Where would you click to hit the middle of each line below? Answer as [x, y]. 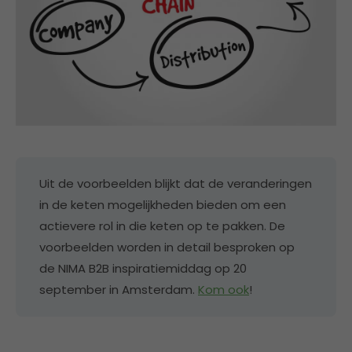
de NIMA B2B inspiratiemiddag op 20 [143, 269]
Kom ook [224, 290]
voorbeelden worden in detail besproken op [167, 247]
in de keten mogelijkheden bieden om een [163, 205]
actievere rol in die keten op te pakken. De [162, 226]
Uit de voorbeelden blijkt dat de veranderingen [176, 184]
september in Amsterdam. [119, 290]
